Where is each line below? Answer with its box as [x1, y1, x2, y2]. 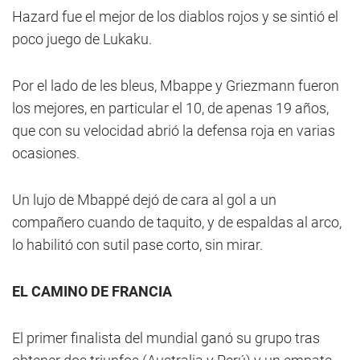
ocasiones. [12, 145, 80, 162]
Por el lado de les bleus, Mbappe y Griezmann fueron [12, 77, 339, 94]
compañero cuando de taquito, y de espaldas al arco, [12, 214, 342, 231]
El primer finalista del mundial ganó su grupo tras [12, 329, 320, 346]
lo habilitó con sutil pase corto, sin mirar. [12, 236, 263, 253]
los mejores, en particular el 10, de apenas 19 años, [12, 100, 329, 117]
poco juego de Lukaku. [12, 31, 152, 47]
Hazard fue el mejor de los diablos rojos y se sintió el [12, 8, 338, 25]
